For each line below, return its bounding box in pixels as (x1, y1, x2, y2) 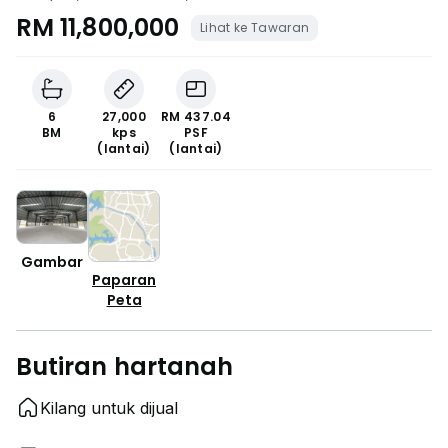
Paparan (92, 270, 156, 290)
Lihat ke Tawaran (200, 19, 310, 36)
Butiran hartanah (16, 350, 234, 383)
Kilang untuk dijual (40, 398, 178, 418)
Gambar (21, 252, 83, 273)
